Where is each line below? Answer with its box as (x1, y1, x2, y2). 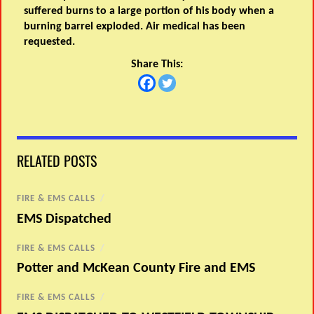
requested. (24, 36, 76, 48)
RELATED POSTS (17, 150, 97, 172)
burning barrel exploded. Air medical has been (24, 21, 246, 33)
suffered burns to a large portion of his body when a (24, 6, 275, 18)
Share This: (131, 59, 183, 71)
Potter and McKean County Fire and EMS (17, 261, 256, 276)
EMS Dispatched (17, 212, 112, 226)
